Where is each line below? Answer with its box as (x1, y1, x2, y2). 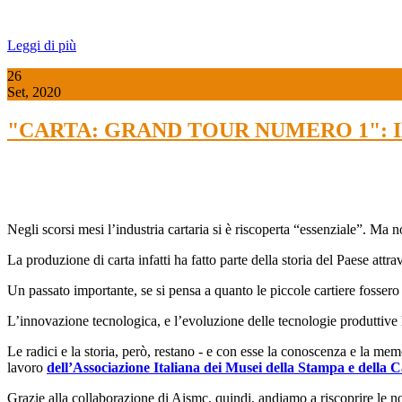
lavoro (7, 359, 47, 375)
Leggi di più (7, 37, 76, 53)
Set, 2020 (7, 83, 61, 100)
